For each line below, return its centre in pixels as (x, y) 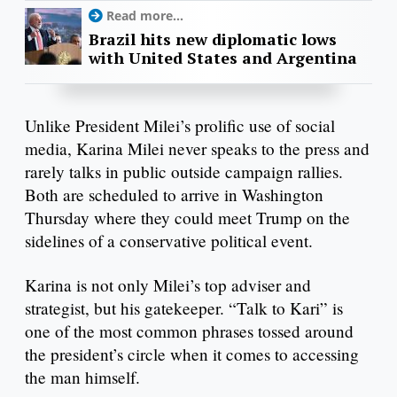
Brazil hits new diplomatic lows (213, 39)
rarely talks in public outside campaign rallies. (184, 172)
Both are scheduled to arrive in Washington (174, 195)
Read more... (145, 16)
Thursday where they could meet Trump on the (187, 218)
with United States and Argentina (223, 58)
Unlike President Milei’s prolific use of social (180, 126)
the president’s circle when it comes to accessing (192, 354)
